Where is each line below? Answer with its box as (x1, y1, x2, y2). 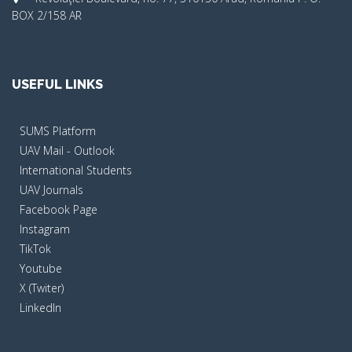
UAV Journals (20, 181, 83, 197)
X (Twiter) (20, 280, 64, 295)
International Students (20, 162, 132, 178)
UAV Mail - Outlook (20, 142, 115, 158)
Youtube (20, 260, 62, 276)
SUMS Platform (20, 123, 96, 138)
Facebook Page (20, 201, 97, 217)
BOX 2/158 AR (12, 7, 82, 23)
